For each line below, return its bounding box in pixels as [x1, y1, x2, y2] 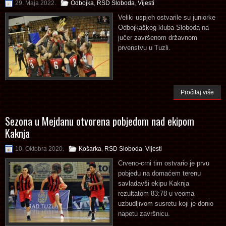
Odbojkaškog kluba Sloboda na [118, 23, 209, 31]
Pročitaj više [181, 88, 214, 96]
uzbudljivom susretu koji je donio [118, 199, 213, 207]
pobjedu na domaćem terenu [118, 169, 201, 177]
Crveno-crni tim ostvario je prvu [118, 159, 209, 167]
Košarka [79, 145, 101, 152]
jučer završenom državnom [118, 33, 197, 41]
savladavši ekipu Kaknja [118, 179, 189, 187]
